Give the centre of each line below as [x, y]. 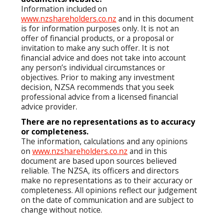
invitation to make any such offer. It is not [95, 48]
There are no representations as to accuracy [108, 121]
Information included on [64, 9]
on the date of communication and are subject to [107, 200]
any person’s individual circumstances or [93, 68]
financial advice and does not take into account [103, 58]
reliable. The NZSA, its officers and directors [100, 170]
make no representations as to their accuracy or [107, 180]
